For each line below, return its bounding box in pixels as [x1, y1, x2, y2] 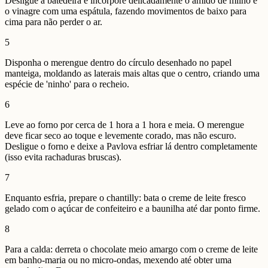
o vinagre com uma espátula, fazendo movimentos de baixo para [5, 5, 246, 16]
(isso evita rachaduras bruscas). [5, 151, 121, 162]
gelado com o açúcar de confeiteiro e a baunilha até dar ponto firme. [5, 203, 260, 214]
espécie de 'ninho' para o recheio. [5, 78, 129, 89]
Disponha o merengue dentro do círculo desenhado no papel [5, 57, 232, 68]
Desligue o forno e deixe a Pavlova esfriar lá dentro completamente [5, 141, 257, 151]
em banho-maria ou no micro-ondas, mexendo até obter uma [5, 254, 232, 265]
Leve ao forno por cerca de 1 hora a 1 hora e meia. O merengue [5, 119, 244, 130]
